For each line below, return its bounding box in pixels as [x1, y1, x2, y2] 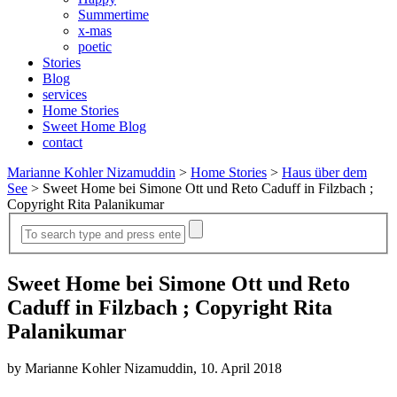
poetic [78, 39, 112, 54]
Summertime [78, 7, 149, 22]
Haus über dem [282, 165, 367, 180]
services [43, 87, 87, 102]
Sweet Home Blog [43, 119, 146, 134]
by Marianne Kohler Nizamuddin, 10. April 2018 [7, 361, 282, 377]
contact [43, 135, 82, 150]
